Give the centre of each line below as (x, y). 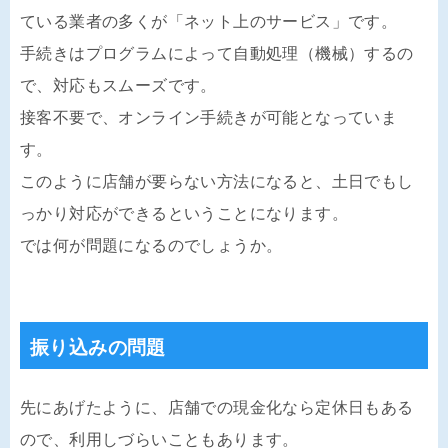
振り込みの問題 (98, 347)
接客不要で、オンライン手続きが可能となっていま (209, 117)
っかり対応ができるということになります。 (184, 213)
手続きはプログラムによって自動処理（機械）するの (217, 53)
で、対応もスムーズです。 (118, 85)
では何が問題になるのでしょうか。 (151, 245)
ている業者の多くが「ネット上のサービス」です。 (209, 21)
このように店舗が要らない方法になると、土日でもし (217, 181)
